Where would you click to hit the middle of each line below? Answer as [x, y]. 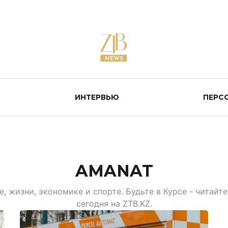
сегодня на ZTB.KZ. [114, 204]
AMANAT [114, 171]
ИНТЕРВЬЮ [97, 97]
